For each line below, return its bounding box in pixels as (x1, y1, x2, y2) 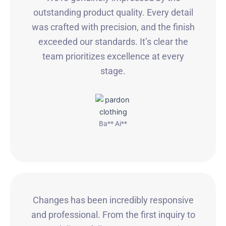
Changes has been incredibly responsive (32, 194, 194, 205)
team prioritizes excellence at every (42, 50, 184, 62)
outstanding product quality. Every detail (33, 7, 193, 18)
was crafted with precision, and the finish (31, 21, 195, 32)
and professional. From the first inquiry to (31, 209, 195, 220)
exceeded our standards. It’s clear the (38, 36, 188, 47)
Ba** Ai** (99, 120, 127, 128)
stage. (100, 65, 126, 76)
